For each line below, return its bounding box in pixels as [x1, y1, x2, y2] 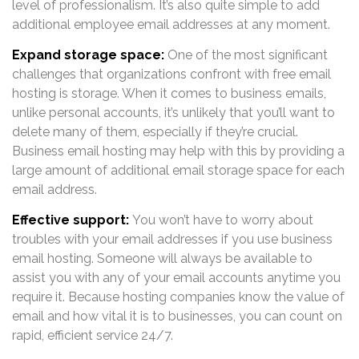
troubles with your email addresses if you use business [12, 232, 333, 248]
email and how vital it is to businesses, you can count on [12, 309, 342, 325]
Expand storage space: [12, 46, 164, 63]
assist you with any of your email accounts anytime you [12, 270, 341, 286]
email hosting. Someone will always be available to [12, 251, 313, 267]
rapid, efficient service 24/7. [12, 328, 173, 344]
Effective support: [12, 212, 129, 228]
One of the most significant [164, 46, 328, 63]
